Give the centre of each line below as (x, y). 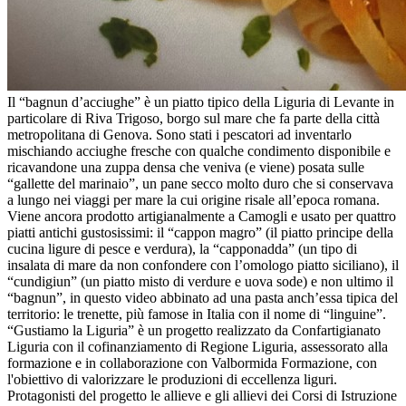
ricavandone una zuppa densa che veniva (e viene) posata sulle (186, 168)
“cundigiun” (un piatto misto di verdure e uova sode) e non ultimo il (200, 282)
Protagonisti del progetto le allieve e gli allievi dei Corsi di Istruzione (202, 396)
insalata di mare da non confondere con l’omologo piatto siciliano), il (203, 266)
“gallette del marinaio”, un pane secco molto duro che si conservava (200, 184)
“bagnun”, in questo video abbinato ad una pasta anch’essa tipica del (203, 298)
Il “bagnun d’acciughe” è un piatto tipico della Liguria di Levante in (201, 102)
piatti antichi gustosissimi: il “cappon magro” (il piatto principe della (200, 233)
